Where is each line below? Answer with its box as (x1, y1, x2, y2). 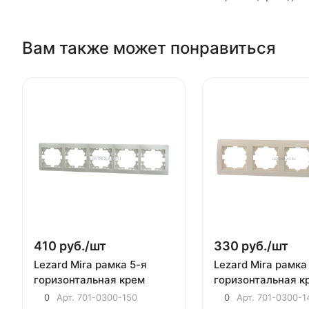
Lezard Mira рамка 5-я (34, 257, 147, 271)
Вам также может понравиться (22, 37, 276, 58)
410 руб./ (34, 238, 90, 253)
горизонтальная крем (34, 272, 145, 286)
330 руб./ (213, 238, 272, 253)
